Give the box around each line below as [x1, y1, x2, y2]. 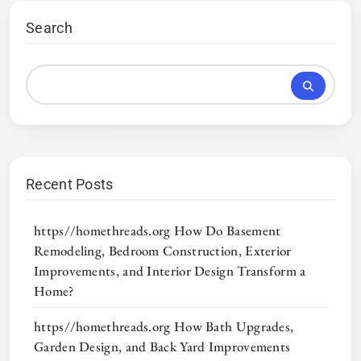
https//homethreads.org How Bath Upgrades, [34, 317, 294, 335]
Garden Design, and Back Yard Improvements [34, 337, 291, 355]
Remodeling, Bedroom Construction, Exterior [34, 241, 292, 259]
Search [26, 19, 73, 36]
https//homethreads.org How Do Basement [34, 221, 281, 239]
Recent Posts [26, 175, 114, 193]
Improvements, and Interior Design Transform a [34, 261, 306, 280]
